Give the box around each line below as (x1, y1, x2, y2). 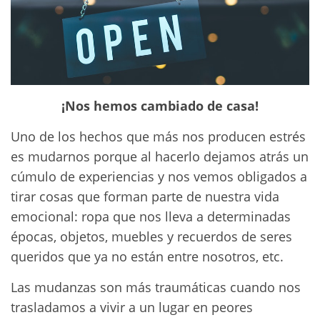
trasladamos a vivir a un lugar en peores (11, 299, 253, 316)
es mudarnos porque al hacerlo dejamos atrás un (11, 148, 309, 165)
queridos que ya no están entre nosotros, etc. (11, 248, 284, 265)
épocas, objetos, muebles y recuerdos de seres (11, 228, 292, 245)
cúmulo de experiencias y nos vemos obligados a (11, 168, 307, 185)
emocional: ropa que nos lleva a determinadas (11, 208, 291, 225)
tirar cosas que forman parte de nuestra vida (11, 188, 279, 205)
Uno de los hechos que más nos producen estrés (11, 128, 306, 145)
